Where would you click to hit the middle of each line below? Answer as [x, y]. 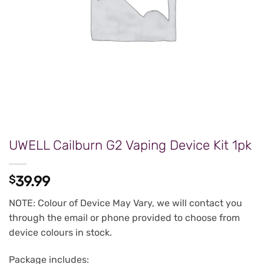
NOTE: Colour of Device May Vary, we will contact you [126, 203]
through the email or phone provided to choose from [124, 218]
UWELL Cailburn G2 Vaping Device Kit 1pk [130, 146]
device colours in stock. [60, 233]
